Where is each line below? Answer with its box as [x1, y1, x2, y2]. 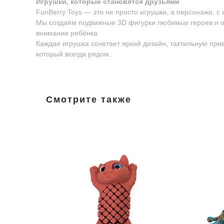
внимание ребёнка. [36, 29, 99, 37]
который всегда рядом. [36, 50, 111, 58]
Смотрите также [46, 94, 131, 104]
